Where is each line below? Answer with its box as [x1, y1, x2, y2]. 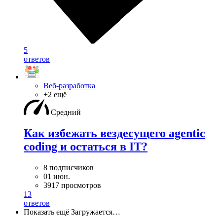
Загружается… [71, 208, 120, 217]
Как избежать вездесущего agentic [24, 127, 205, 140]
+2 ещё [43, 90, 67, 99]
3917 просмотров [43, 181, 101, 190]
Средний [51, 108, 81, 117]
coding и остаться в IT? [24, 140, 147, 153]
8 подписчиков [43, 163, 94, 172]
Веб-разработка [43, 81, 95, 90]
